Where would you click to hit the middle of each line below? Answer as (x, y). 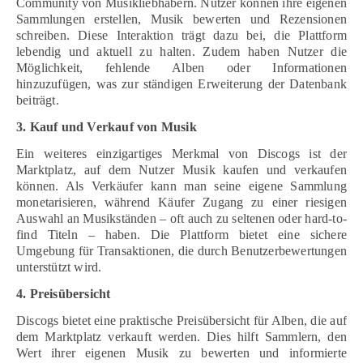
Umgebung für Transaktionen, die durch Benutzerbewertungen (181, 250)
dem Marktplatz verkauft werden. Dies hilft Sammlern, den (181, 336)
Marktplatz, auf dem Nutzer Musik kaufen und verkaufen (181, 169)
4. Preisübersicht (64, 293)
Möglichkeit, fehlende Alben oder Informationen (181, 67)
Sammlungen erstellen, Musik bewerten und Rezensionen (181, 19)
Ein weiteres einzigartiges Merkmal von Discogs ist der (181, 153)
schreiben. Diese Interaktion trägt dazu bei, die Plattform (181, 35)
